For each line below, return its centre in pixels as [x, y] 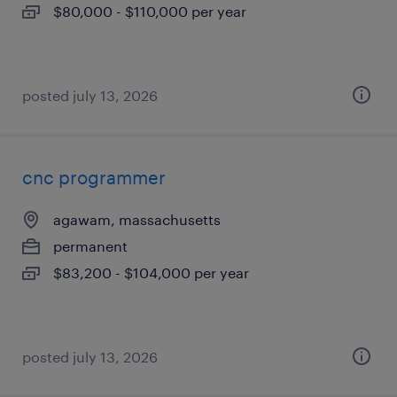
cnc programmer [94, 177]
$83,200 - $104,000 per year [151, 272]
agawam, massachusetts [137, 219]
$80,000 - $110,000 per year [150, 11]
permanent [90, 246]
